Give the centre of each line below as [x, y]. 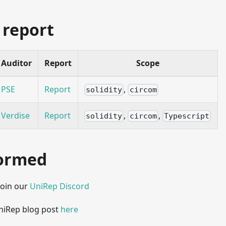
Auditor [16, 63]
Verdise [15, 115]
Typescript [186, 116]
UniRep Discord [60, 186]
